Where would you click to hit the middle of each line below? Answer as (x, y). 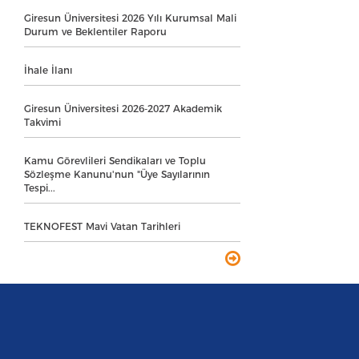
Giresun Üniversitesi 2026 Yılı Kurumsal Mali (130, 18)
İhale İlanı (48, 70)
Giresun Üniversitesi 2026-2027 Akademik (123, 108)
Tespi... (40, 188)
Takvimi (42, 122)
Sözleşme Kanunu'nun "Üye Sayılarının (117, 174)
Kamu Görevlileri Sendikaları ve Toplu (115, 160)
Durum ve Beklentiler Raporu (95, 31)
